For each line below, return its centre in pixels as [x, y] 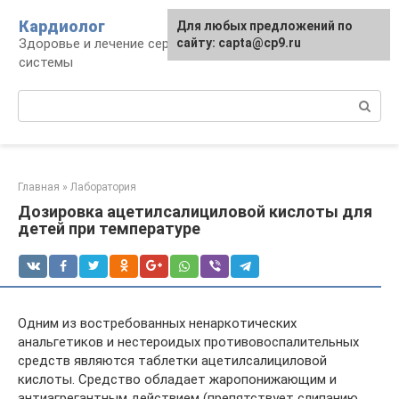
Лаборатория [103, 187]
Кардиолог [62, 26]
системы [46, 62]
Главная [39, 187]
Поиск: [39, 99]
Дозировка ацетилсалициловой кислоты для [195, 212]
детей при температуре [109, 228]
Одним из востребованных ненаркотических [157, 323]
